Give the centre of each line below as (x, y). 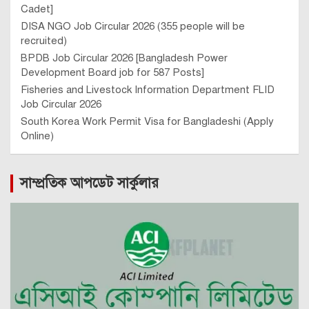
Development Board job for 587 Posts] (112, 72)
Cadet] (37, 9)
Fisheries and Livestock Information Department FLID (148, 89)
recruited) (44, 40)
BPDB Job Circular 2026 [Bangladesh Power (124, 58)
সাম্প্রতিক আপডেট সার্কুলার (89, 183)
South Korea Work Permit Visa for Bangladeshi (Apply (147, 121)
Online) (37, 136)
